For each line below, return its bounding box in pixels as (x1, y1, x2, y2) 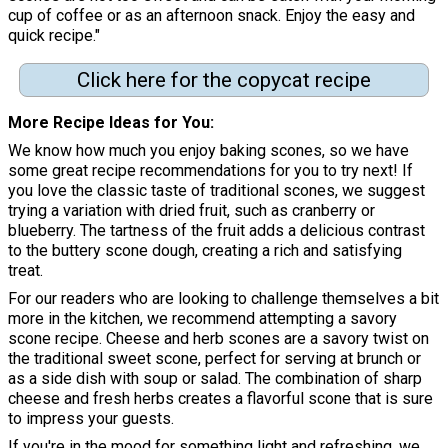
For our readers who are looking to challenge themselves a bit (8, 289, 439, 309)
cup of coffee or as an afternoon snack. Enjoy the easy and (8, 5, 415, 25)
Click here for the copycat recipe (76, 67, 371, 92)
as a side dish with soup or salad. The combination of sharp (8, 369, 422, 389)
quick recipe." (8, 25, 100, 45)
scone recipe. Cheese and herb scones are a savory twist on (8, 329, 429, 349)
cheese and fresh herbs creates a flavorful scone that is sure (8, 389, 433, 409)
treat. (8, 261, 43, 281)
